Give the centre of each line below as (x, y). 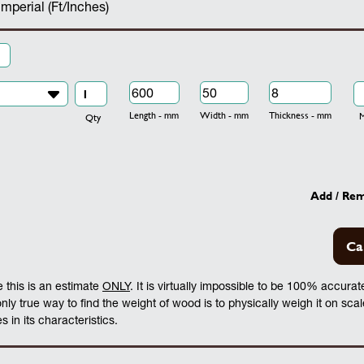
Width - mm (224, 115)
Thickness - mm (300, 115)
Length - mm (154, 115)
